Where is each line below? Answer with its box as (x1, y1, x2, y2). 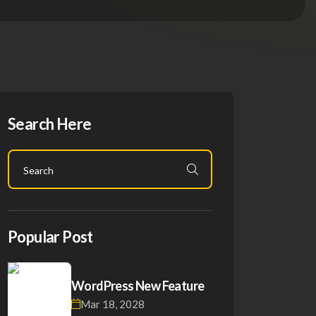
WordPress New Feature (71, 277, 205, 293)
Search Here (8, 114, 92, 133)
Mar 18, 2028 (80, 297, 145, 310)
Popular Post (8, 227, 93, 246)
